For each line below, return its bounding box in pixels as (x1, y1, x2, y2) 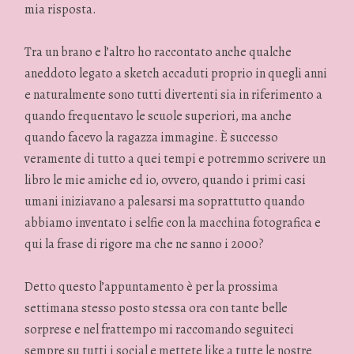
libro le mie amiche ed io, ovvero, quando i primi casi (24, 171, 307, 190)
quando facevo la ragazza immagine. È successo (24, 129, 279, 147)
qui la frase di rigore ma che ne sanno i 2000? (24, 235, 265, 254)
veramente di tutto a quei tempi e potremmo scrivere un (24, 150, 326, 168)
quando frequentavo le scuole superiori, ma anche (24, 107, 292, 126)
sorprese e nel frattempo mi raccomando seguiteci (24, 321, 295, 339)
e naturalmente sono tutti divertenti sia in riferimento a (24, 86, 323, 104)
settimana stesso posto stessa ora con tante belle (24, 299, 288, 318)
